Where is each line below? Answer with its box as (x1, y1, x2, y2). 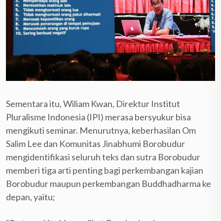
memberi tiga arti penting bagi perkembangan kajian (6, 165, 203, 176)
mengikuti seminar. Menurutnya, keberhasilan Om (6, 125, 196, 136)
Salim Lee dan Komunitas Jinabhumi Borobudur (6, 138, 185, 149)
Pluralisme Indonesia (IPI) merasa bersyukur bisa (6, 111, 191, 123)
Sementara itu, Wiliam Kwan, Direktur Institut (6, 98, 180, 110)
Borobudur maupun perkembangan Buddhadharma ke (6, 178, 211, 189)
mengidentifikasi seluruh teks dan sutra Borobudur (6, 151, 200, 163)
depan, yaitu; (6, 191, 55, 203)
